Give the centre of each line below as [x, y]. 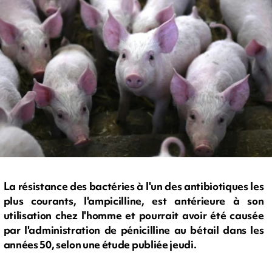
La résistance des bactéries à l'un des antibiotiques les [134, 186]
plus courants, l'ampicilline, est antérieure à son [134, 201]
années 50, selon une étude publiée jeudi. [100, 245]
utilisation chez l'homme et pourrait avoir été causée [134, 216]
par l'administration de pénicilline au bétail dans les [134, 230]
